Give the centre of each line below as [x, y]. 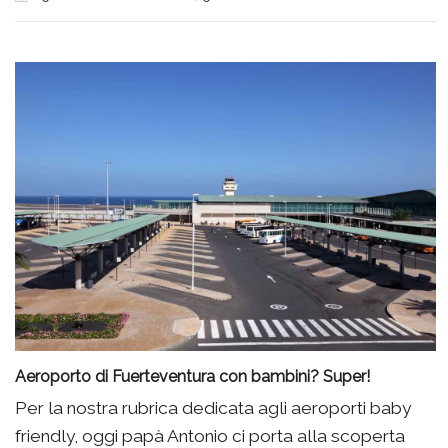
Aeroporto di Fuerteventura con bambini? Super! [192, 376]
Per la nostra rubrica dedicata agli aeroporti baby [213, 407]
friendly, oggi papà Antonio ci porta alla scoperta [210, 435]
